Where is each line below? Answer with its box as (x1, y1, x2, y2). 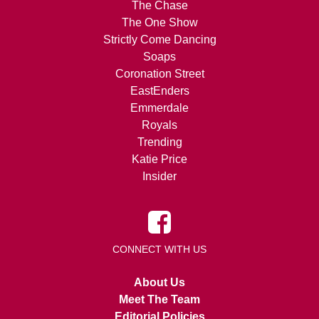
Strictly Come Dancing (103, 33, 216, 46)
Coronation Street (115, 68, 204, 80)
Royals (142, 119, 177, 132)
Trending (137, 136, 182, 149)
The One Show (121, 16, 198, 29)
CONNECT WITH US (113, 244, 206, 256)
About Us (134, 276, 185, 289)
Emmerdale (130, 102, 189, 115)
